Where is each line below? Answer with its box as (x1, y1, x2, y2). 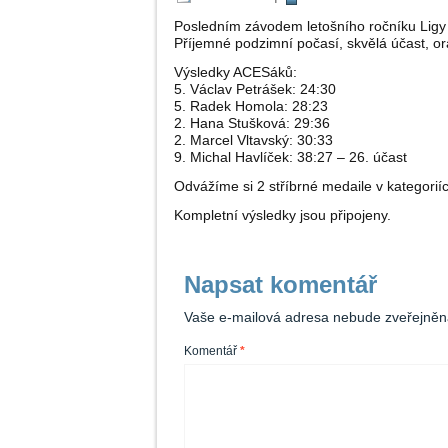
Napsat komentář (184, 271, 377, 299)
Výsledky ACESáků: (174, 64, 297, 81)
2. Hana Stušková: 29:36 (174, 115, 330, 132)
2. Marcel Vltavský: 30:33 (174, 132, 333, 149)
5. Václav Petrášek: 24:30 (174, 81, 336, 98)
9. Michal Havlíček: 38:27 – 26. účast (174, 149, 407, 166)
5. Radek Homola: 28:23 (174, 98, 328, 115)
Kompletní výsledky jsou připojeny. (174, 207, 391, 224)
